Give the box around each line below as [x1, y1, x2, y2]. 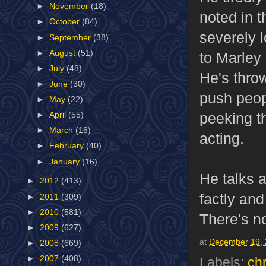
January [49, 157, 83, 166]
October [49, 17, 83, 27]
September [49, 33, 94, 42]
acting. [199, 129, 244, 147]
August [49, 48, 78, 58]
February [49, 141, 87, 151]
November [49, 2, 91, 11]
